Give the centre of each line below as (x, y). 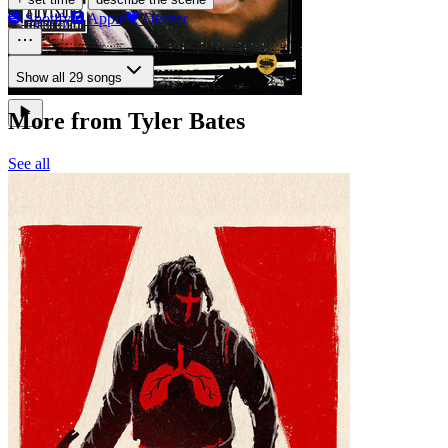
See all (29, 164)
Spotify (46, 19)
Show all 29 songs (69, 78)
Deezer (163, 19)
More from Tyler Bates (126, 121)
